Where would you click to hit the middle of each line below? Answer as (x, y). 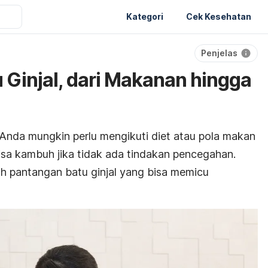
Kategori (145, 16)
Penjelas (219, 53)
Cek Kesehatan (219, 16)
